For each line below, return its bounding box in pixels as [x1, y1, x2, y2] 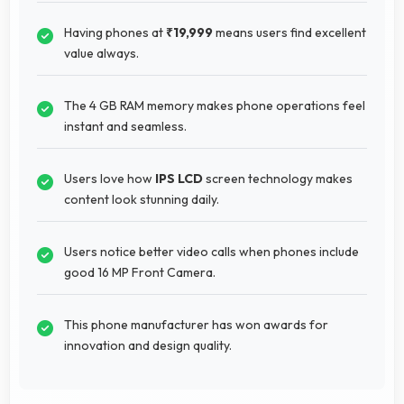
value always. [64, 44, 139, 61]
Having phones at [64, 23, 166, 41]
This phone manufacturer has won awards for [64, 316, 328, 333]
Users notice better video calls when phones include [64, 243, 359, 260]
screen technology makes [203, 170, 353, 187]
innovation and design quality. [64, 336, 232, 353]
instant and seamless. [64, 117, 187, 134]
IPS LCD [155, 170, 203, 187]
